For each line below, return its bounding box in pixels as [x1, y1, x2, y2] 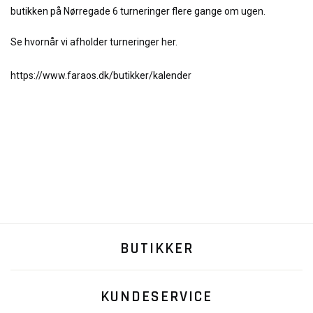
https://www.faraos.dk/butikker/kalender [10, 70, 191, 81]
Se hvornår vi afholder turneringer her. [10, 36, 177, 48]
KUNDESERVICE [101, 287, 212, 307]
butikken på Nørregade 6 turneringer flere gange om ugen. [10, 6, 265, 17]
